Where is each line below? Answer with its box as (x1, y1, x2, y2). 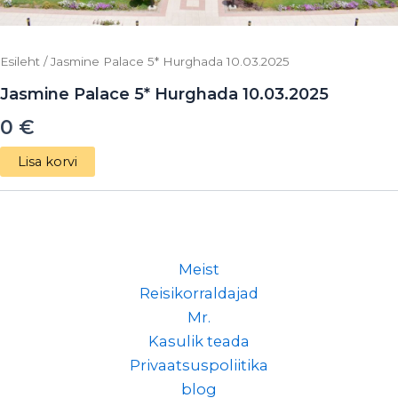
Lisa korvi (18, 154, 77, 171)
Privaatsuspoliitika (130, 356, 268, 375)
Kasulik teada (148, 332, 250, 351)
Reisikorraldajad (139, 284, 259, 303)
